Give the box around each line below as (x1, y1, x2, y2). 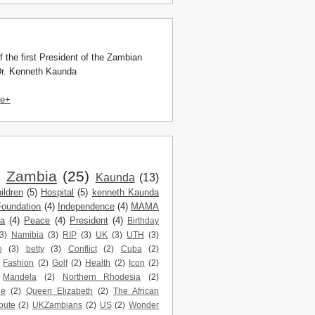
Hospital (41, 186, 75, 198)
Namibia (11, 229, 44, 239)
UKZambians (32, 300, 82, 309)
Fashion (3, 257, 34, 267)
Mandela (3, 271, 37, 281)
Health (85, 257, 111, 267)
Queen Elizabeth (26, 285, 93, 295)
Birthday (127, 215, 160, 225)
